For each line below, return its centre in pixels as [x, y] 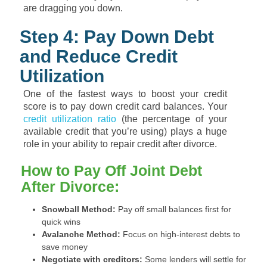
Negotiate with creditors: [92, 259]
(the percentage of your [172, 119]
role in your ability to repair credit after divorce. [120, 144]
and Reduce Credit [99, 56]
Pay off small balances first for [173, 209]
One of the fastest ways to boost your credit [125, 94]
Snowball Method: [79, 209]
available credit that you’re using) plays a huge [125, 131]
